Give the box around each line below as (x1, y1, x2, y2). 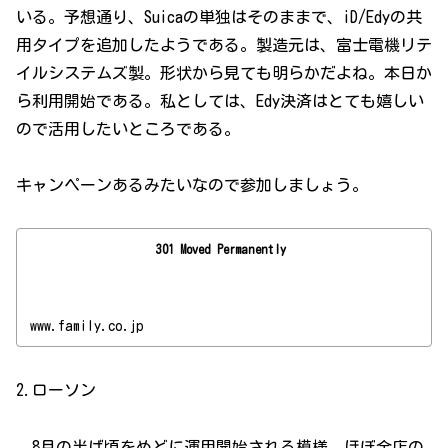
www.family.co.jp (30, 319, 145, 334)
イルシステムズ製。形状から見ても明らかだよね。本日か (16, 64, 432, 81)
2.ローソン (16, 382, 96, 399)
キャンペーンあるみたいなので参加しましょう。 (16, 177, 368, 194)
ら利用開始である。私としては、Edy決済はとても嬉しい (16, 92, 424, 109)
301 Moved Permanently (156, 242, 287, 255)
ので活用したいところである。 (16, 120, 240, 137)
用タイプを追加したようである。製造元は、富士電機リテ (16, 36, 432, 53)
